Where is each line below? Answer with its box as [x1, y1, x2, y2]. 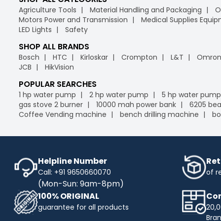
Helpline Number [38, 155, 107, 167]
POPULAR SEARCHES [19, 78, 97, 90]
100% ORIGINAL [38, 190, 99, 202]
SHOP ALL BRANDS [19, 40, 89, 52]
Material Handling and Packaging [90, 4, 202, 15]
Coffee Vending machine [19, 109, 107, 119]
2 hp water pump [89, 89, 148, 100]
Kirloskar [80, 52, 108, 62]
